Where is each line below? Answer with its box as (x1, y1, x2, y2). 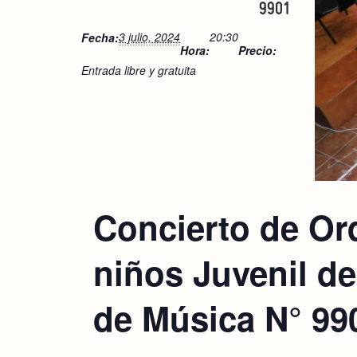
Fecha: (81, 29, 119, 45)
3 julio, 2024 (119, 28, 180, 45)
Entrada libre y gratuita (81, 61, 196, 78)
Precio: (238, 41, 277, 58)
